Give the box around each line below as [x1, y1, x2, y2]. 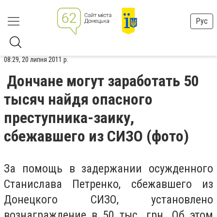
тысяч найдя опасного [4, 90, 153, 108]
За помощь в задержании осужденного [4, 162, 213, 175]
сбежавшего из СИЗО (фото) [4, 127, 189, 145]
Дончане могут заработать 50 [7, 72, 199, 90]
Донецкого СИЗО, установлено [4, 193, 213, 206]
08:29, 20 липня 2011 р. [4, 55, 68, 64]
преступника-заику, [4, 108, 134, 127]
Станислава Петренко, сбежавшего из [4, 177, 213, 191]
